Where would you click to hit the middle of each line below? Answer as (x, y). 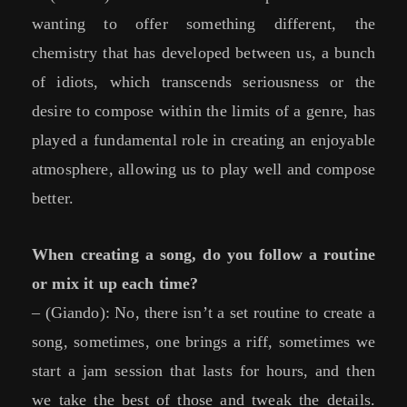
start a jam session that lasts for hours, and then (203, 371)
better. (53, 199)
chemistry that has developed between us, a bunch (203, 53)
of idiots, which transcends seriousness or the (203, 82)
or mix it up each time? (115, 284)
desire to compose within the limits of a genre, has (203, 111)
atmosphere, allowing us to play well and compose (203, 169)
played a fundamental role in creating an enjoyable (203, 140)
